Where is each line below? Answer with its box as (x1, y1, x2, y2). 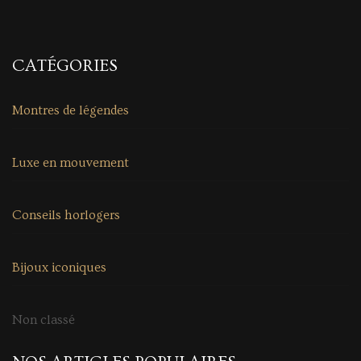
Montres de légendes (12, 102, 129, 118)
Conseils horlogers (12, 207, 120, 222)
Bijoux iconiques (12, 259, 106, 275)
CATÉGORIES (12, 56, 118, 76)
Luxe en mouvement (12, 155, 129, 170)
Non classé (12, 312, 75, 327)
